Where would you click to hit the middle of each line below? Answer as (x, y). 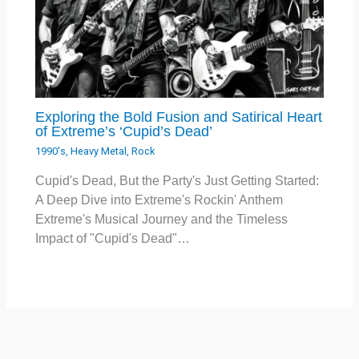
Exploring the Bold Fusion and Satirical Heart (179, 116)
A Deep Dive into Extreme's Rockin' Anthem (159, 200)
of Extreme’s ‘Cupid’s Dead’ (124, 131)
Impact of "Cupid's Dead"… (113, 238)
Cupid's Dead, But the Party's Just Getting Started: (177, 180)
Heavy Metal (99, 151)
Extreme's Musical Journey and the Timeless (162, 219)
